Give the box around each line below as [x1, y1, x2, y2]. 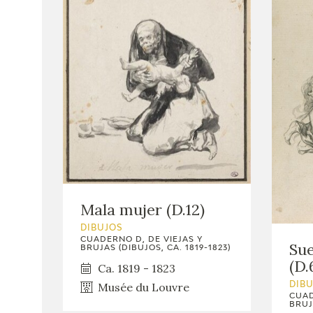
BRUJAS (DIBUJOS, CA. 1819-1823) [80, 243, 231, 252]
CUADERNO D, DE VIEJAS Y [80, 235, 203, 243]
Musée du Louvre [98, 279, 189, 294]
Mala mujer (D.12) [80, 199, 205, 219]
